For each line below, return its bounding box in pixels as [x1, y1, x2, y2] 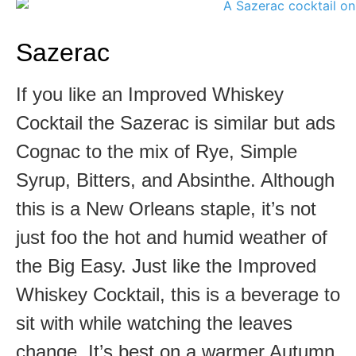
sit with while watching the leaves [16, 312, 292, 335]
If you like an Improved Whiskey [16, 83, 284, 106]
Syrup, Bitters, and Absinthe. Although [16, 169, 335, 192]
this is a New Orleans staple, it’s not [16, 198, 316, 220]
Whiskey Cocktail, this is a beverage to [16, 284, 340, 306]
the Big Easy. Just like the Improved [16, 255, 316, 277]
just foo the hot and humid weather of [16, 226, 327, 249]
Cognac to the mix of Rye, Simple [16, 141, 297, 163]
